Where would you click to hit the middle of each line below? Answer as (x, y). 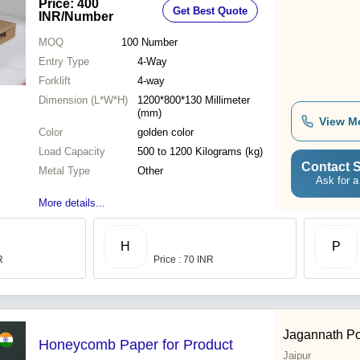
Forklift (55, 81)
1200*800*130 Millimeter (194, 100)
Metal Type (64, 171)
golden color (166, 133)
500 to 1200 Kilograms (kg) (229, 152)
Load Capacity (72, 152)
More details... (72, 203)
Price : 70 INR (184, 260)
